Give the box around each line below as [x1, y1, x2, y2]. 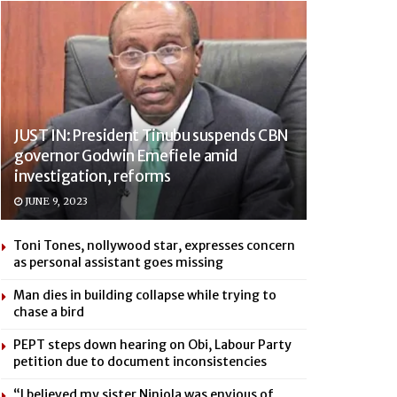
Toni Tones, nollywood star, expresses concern [13, 237, 295, 253]
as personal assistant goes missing [13, 253, 223, 270]
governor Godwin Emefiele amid [14, 145, 238, 166]
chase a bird [13, 303, 84, 320]
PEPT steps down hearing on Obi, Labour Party [13, 336, 292, 353]
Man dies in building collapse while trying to [13, 286, 276, 303]
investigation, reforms [14, 166, 171, 186]
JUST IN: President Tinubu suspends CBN [14, 125, 289, 145]
